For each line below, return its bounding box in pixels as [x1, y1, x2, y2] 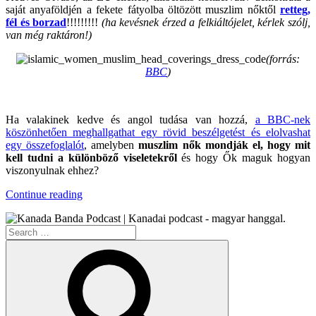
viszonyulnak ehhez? [6, 164, 99, 176]
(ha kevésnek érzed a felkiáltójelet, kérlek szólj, [101, 16, 311, 28]
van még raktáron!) [6, 28, 92, 41]
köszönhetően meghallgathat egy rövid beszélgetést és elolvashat [6, 126, 310, 138]
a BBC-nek [255, 113, 311, 126]
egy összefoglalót [6, 138, 85, 151]
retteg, [280, 3, 310, 16]
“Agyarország [82, 187, 144, 200]
